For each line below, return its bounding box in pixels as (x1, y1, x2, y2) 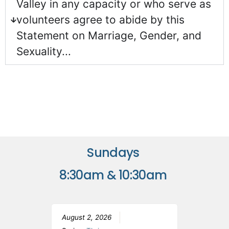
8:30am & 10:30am (59, 167, 170, 184)
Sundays (84, 144, 145, 162)
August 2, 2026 (61, 213, 111, 222)
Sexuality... (16, 45, 71, 58)
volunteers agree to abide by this (16, 13, 185, 27)
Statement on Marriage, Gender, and (16, 29, 201, 42)
